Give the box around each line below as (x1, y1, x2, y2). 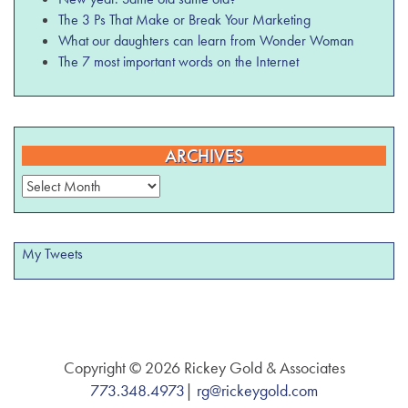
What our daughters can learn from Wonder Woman (58, 30, 355, 50)
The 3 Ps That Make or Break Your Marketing (58, 9, 311, 29)
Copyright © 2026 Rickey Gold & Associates (63, 356, 345, 378)
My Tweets (22, 244, 84, 264)
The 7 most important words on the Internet (58, 51, 300, 71)
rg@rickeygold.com (197, 379, 318, 401)
